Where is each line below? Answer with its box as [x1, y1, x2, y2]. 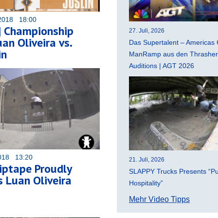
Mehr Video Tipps [129, 195, 190, 204]
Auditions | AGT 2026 [129, 62, 194, 70]
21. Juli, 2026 [129, 156, 164, 163]
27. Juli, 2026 [129, 27, 164, 35]
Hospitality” [129, 179, 163, 187]
